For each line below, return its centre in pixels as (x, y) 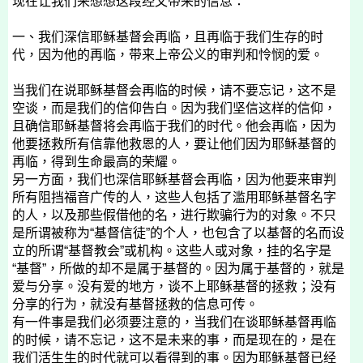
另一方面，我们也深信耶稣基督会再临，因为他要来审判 (174, 179)
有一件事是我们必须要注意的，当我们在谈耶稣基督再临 (174, 322)
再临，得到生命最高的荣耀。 (96, 162)
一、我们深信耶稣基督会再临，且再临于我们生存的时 (168, 37)
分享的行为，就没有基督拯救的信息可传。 (135, 304)
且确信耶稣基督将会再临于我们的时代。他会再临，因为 (174, 126)
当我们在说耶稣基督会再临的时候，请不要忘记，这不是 (174, 90)
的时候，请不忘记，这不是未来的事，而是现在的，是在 (174, 340)
